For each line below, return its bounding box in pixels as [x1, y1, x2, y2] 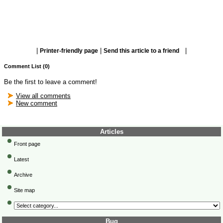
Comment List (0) [4, 63, 50, 70]
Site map [14, 187, 35, 194]
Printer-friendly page [40, 47, 98, 54]
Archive [14, 172, 32, 178]
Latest [14, 156, 29, 163]
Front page [14, 141, 40, 147]
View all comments [16, 92, 71, 100]
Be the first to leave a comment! [4, 78, 97, 86]
